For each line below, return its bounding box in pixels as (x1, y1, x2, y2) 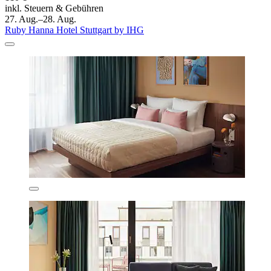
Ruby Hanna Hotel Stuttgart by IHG (5, 25, 144, 36)
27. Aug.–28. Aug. (5, 14, 76, 25)
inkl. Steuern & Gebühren (5, 3, 103, 14)
